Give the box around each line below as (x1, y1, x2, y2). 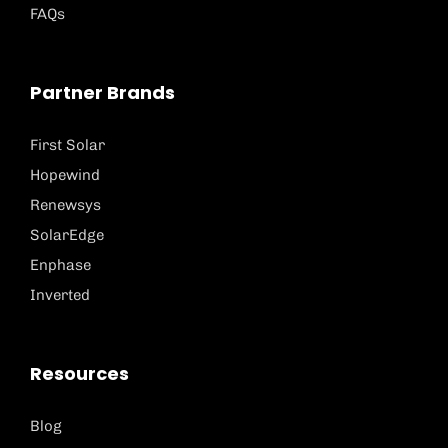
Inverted (30, 285, 90, 304)
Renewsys (30, 195, 101, 214)
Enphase (30, 255, 91, 274)
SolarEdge (30, 225, 104, 244)
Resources (30, 360, 129, 386)
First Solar (30, 135, 105, 154)
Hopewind (30, 165, 100, 184)
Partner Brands (30, 79, 175, 105)
